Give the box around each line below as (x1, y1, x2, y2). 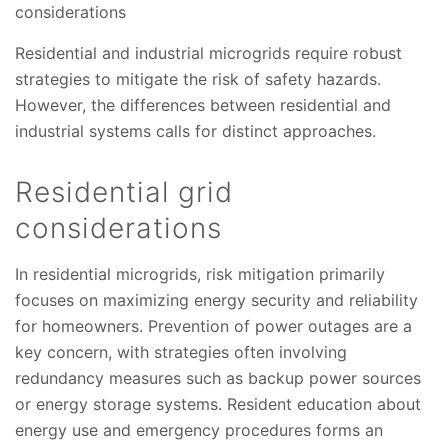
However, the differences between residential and (15, 95, 391, 116)
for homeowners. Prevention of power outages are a (15, 316, 412, 337)
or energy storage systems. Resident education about (15, 394, 421, 415)
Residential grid (15, 175, 233, 210)
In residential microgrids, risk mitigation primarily (15, 264, 385, 285)
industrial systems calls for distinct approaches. (15, 121, 376, 142)
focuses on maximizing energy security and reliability (15, 290, 418, 311)
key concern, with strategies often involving (15, 342, 347, 363)
